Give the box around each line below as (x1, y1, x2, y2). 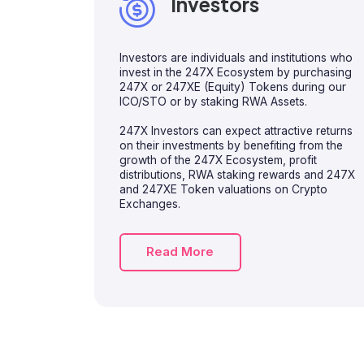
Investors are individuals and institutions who (119, 50, 353, 64)
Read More (146, 245, 214, 260)
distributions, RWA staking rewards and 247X (119, 167, 355, 181)
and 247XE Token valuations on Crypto (119, 182, 327, 196)
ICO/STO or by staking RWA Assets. (119, 94, 307, 108)
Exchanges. (119, 197, 180, 210)
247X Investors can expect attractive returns (119, 123, 353, 137)
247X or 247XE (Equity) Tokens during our (119, 80, 346, 93)
